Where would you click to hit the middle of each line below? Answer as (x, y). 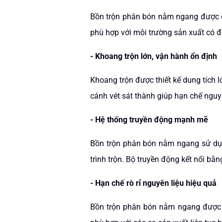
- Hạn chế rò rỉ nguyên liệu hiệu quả (153, 183)
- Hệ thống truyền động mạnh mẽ (149, 120)
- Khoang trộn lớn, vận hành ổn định (154, 56)
